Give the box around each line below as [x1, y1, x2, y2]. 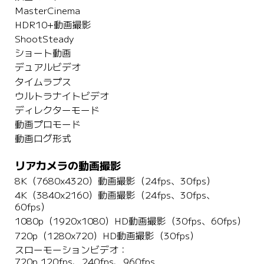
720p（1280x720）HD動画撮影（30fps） [14, 230, 199, 241]
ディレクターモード [14, 105, 100, 115]
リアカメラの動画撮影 [14, 160, 121, 172]
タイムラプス [14, 77, 71, 87]
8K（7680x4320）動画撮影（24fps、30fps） [14, 176, 216, 187]
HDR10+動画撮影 [14, 19, 91, 30]
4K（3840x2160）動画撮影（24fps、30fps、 [14, 190, 216, 201]
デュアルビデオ [14, 62, 81, 73]
